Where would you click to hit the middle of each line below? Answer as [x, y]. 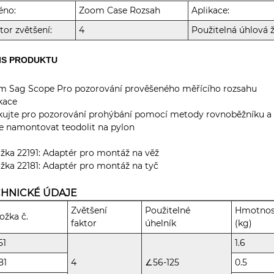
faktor [84, 223]
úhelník [161, 223]
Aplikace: [211, 10]
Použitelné [168, 210]
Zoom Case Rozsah [120, 10]
